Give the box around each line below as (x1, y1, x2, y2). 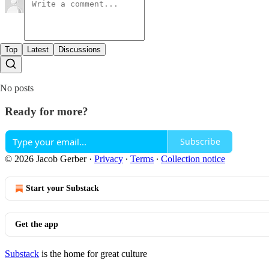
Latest (27, 45, 49, 55)
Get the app (15, 219, 58, 229)
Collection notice (161, 153, 225, 164)
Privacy (94, 153, 123, 164)
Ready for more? (5, 104, 88, 118)
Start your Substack (26, 183, 99, 193)
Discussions (58, 45, 101, 55)
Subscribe (180, 136, 220, 148)
